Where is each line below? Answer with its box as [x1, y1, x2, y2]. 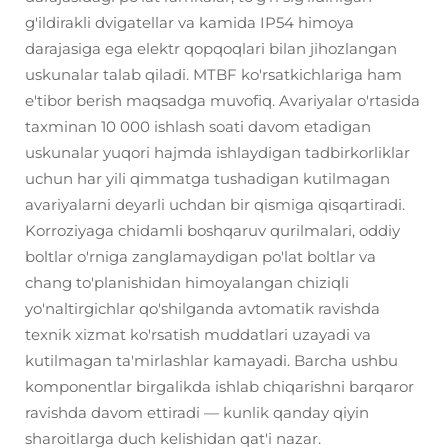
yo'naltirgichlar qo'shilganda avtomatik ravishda [25, 299, 380, 318]
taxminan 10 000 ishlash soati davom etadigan [25, 117, 371, 136]
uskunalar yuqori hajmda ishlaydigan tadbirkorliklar [25, 143, 410, 162]
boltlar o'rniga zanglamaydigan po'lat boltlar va [25, 247, 376, 266]
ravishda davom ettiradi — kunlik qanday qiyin [25, 403, 369, 422]
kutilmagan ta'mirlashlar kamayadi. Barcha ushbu [25, 351, 398, 370]
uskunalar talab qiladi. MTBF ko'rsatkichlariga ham [25, 65, 402, 84]
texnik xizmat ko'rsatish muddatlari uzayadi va [25, 325, 371, 344]
